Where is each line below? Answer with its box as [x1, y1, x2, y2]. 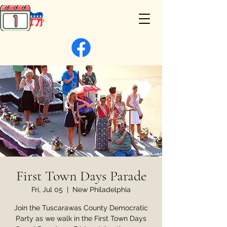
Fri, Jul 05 [31, 185, 63, 194]
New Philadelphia [72, 185, 131, 194]
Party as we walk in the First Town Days [16, 214, 146, 222]
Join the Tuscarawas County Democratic [14, 204, 148, 212]
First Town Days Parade [16, 167, 146, 184]
